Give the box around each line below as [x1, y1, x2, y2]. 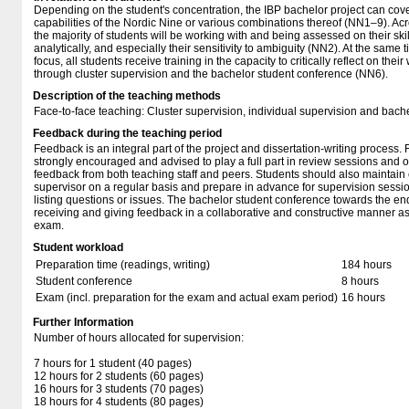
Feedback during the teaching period [33, 127, 222, 140]
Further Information [33, 316, 133, 329]
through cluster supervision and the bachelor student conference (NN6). [34, 68, 388, 80]
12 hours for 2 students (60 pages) [34, 370, 204, 383]
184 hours [341, 258, 392, 271]
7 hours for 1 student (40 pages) [34, 357, 192, 370]
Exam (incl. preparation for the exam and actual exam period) [36, 291, 338, 304]
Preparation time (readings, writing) [36, 258, 210, 271]
